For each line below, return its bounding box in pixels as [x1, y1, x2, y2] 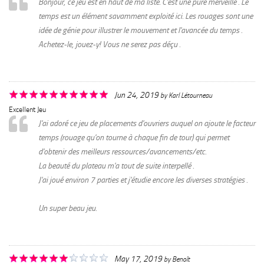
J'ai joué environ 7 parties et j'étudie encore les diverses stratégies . [38, 174, 247, 185]
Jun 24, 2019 [114, 90, 159, 100]
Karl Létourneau [169, 91, 212, 100]
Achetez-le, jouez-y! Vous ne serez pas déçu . [38, 39, 180, 49]
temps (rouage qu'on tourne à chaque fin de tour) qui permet [38, 132, 229, 143]
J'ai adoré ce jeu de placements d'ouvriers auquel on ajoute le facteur [38, 118, 255, 128]
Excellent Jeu [9, 105, 46, 114]
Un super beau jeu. [38, 203, 97, 213]
